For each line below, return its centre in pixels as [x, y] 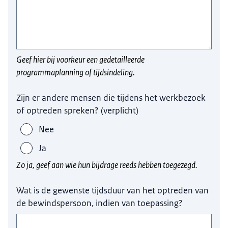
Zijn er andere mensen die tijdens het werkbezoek [111, 98]
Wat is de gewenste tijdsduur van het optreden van [113, 191]
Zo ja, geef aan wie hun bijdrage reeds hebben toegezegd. [107, 165]
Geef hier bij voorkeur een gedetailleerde [81, 60]
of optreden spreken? [58, 111]
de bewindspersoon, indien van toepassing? [100, 203]
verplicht [120, 111]
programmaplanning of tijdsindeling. [76, 73]
